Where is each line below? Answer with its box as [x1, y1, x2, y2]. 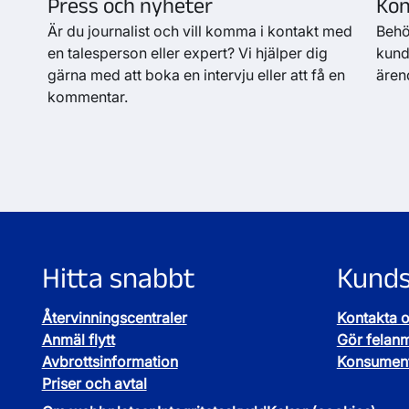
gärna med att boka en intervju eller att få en [47, 66, 345, 84]
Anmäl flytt [41, 330, 115, 350]
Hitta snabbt [41, 261, 195, 294]
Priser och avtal [41, 374, 147, 393]
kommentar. [47, 88, 128, 106]
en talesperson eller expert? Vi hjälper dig [47, 44, 328, 62]
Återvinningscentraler [41, 309, 187, 328]
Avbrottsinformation [41, 352, 178, 372]
